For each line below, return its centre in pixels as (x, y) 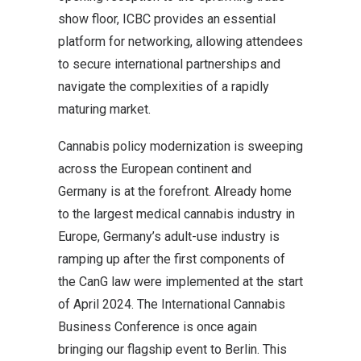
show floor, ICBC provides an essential (167, 19)
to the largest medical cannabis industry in (176, 214)
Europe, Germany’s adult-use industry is (169, 237)
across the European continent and (155, 169)
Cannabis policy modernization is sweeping (180, 146)
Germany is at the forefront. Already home (175, 191)
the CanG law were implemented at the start (180, 282)
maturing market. (104, 109)
